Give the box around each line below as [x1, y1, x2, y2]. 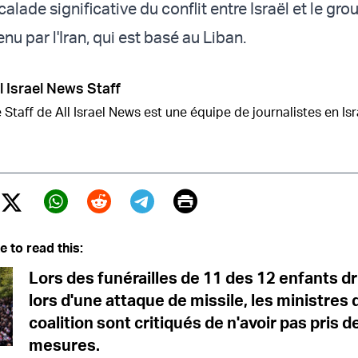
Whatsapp [43, 209, 154, 240]
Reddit [86, 209, 157, 240]
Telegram [129, 209, 229, 240]
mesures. [29, 335, 100, 356]
